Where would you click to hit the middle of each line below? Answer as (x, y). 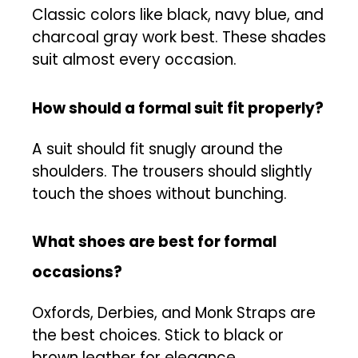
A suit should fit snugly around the (157, 149)
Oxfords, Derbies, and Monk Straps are (174, 313)
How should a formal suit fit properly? (178, 108)
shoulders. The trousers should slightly (172, 171)
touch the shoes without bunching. (159, 193)
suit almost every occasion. (134, 60)
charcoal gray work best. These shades (179, 38)
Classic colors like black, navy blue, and (178, 15)
